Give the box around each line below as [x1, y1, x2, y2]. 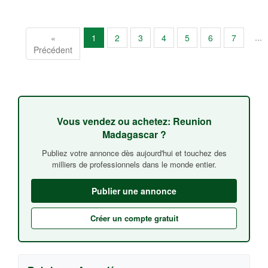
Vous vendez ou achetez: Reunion [56, 114, 212, 129]
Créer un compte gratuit [90, 212, 178, 224]
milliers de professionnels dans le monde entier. [51, 159, 217, 170]
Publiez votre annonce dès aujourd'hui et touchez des [41, 147, 227, 159]
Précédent [33, 44, 72, 56]
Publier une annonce [92, 185, 176, 197]
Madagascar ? [102, 127, 166, 142]
